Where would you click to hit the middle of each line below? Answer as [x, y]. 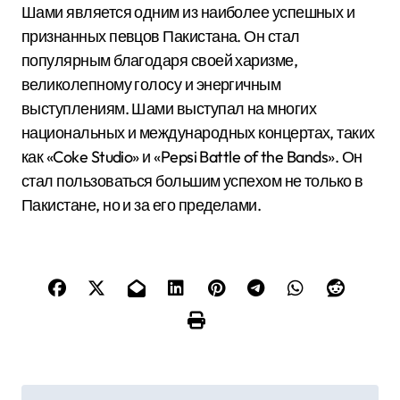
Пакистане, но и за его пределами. [142, 205]
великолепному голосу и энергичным [151, 84]
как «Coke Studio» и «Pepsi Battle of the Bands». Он [192, 157]
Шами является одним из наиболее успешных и [188, 12]
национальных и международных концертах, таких [198, 133]
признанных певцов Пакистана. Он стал [161, 36]
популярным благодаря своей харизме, [160, 60]
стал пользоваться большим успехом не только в [192, 181]
